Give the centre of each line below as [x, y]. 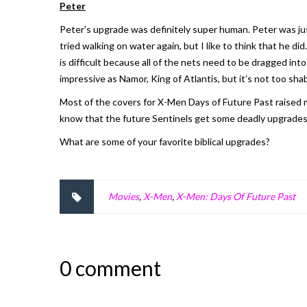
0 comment [110, 268]
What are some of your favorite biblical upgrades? [165, 142]
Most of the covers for [109, 102]
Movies [124, 196]
